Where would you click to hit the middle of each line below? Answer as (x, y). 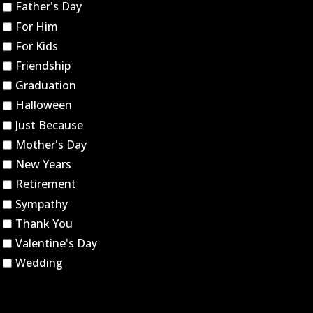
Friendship (43, 66)
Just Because (49, 125)
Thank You (44, 223)
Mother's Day (51, 145)
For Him (37, 26)
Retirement (46, 184)
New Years (43, 165)
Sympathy (42, 204)
